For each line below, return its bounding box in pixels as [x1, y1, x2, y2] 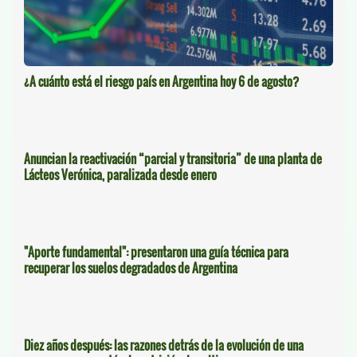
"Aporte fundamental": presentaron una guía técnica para [24, 243, 288, 261]
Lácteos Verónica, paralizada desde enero [24, 166, 217, 184]
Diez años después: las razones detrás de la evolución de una [24, 336, 304, 355]
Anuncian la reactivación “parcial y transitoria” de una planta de [24, 150, 322, 168]
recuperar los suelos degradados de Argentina [24, 259, 237, 277]
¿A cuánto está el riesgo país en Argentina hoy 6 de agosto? [24, 73, 299, 91]
